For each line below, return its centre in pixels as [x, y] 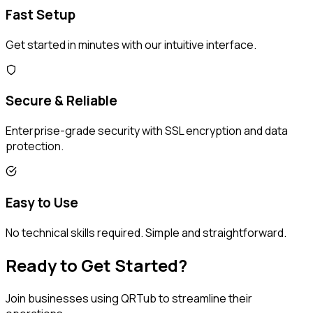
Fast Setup [41, 14]
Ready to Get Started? [96, 265]
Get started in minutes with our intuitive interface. [131, 44]
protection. [35, 146]
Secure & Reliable [61, 101]
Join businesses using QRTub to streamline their [129, 299]
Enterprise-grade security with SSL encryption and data [147, 131]
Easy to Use [42, 202]
